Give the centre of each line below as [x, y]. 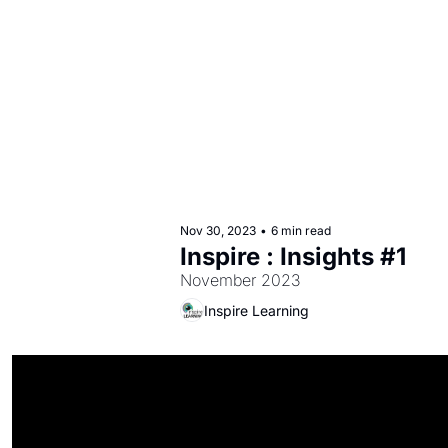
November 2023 [240, 280]
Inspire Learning [256, 310]
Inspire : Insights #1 [293, 256]
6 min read [301, 230]
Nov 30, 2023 [218, 230]
